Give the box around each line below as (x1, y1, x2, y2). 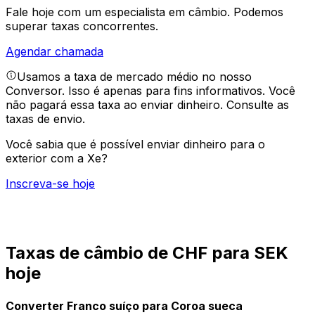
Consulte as (226, 98, 289, 112)
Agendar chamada (6, 44, 103, 59)
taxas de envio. (6, 112, 85, 127)
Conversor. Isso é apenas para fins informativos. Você (6, 84, 295, 98)
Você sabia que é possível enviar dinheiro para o (6, 137, 265, 152)
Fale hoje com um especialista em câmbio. (6, 5, 233, 20)
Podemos (233, 5, 283, 20)
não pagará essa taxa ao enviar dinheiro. (6, 98, 226, 112)
